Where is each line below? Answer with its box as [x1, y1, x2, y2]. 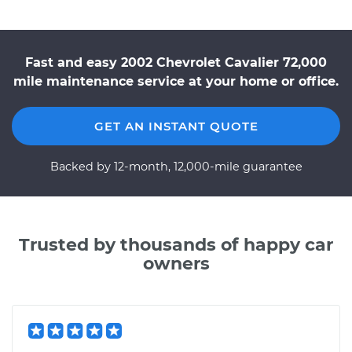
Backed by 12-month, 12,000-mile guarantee [49, 159, 302, 174]
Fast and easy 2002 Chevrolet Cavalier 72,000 [25, 55, 327, 70]
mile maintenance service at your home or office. [13, 74, 339, 89]
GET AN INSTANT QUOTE [93, 119, 258, 134]
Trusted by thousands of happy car [19, 234, 333, 255]
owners [142, 253, 210, 274]
